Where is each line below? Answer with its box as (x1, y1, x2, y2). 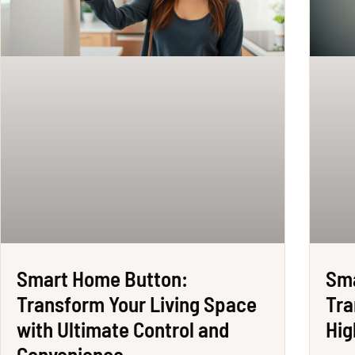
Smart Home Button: (17, 265, 188, 292)
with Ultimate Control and (17, 316, 229, 342)
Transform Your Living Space (17, 291, 257, 317)
